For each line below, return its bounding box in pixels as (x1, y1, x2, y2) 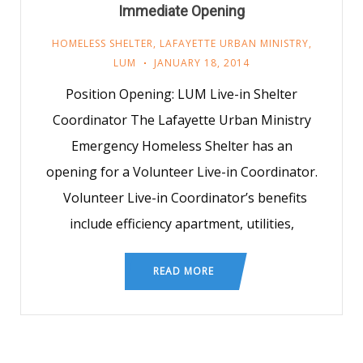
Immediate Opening (118, 2, 245, 19)
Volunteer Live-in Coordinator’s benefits (56, 189, 307, 207)
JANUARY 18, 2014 (154, 56, 250, 70)
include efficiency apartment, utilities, (69, 215, 294, 233)
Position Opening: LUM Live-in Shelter (66, 85, 297, 103)
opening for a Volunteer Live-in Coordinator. (45, 163, 318, 181)
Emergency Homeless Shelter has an (70, 137, 293, 155)
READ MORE (153, 264, 214, 278)
